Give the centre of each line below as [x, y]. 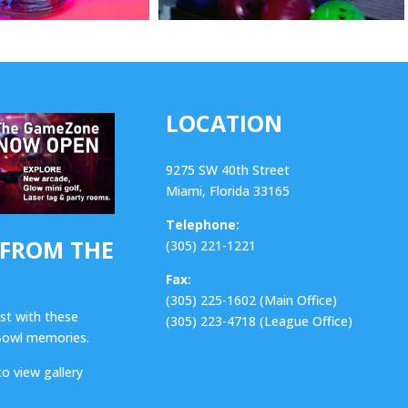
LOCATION [224, 122]
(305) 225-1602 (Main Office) [251, 300]
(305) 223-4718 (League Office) [259, 321]
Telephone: [202, 224]
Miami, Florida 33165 [227, 190]
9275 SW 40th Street [227, 169]
